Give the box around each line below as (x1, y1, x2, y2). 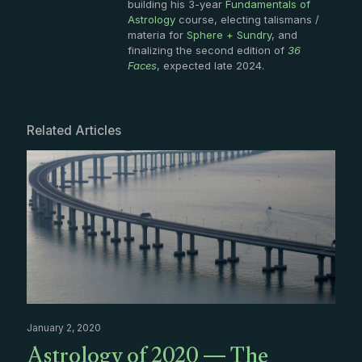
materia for (128, 27, 187, 41)
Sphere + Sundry (187, 27, 271, 41)
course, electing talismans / (175, 12, 319, 26)
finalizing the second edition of (128, 43, 288, 57)
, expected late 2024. (157, 58, 264, 72)
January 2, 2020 (27, 321, 101, 334)
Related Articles (27, 122, 121, 138)
